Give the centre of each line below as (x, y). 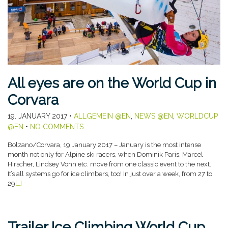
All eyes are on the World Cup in (112, 83)
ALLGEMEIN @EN (102, 116)
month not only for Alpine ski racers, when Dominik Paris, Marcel (105, 155)
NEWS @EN (154, 116)
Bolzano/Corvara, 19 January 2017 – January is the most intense (104, 145)
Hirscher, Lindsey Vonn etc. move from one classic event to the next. (110, 164)
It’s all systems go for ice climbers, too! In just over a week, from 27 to (110, 174)
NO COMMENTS (57, 127)
